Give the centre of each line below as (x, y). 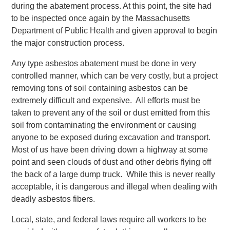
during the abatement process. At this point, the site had (112, 6)
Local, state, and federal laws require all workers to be (109, 219)
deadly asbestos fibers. (53, 199)
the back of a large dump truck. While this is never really (113, 174)
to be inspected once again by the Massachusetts (101, 18)
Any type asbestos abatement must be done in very (104, 63)
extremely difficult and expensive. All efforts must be (106, 100)
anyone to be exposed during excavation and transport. (112, 137)
